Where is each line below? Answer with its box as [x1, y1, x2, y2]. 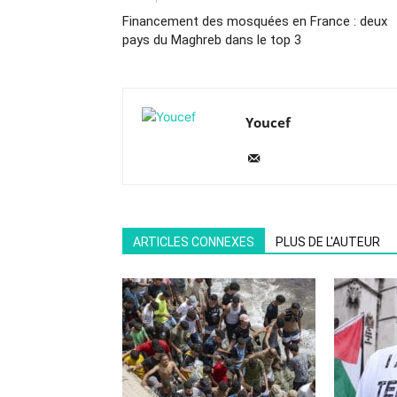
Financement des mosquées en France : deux [122, 13, 387, 29]
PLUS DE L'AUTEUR [276, 235, 380, 249]
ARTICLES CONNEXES [133, 235, 254, 249]
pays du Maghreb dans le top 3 [122, 32, 301, 48]
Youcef [245, 113, 291, 131]
